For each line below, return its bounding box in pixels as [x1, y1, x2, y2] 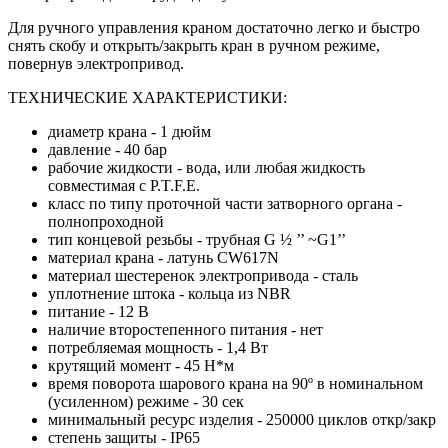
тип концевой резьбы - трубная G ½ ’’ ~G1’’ [48, 230, 346, 248]
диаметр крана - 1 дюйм [48, 122, 211, 140]
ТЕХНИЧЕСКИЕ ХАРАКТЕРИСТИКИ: [8, 88, 287, 106]
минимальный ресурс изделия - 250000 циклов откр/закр [48, 410, 436, 428]
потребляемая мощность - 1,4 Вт [48, 338, 268, 356]
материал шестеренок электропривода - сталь [48, 266, 358, 284]
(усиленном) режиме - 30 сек [48, 392, 244, 410]
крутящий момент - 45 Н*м [48, 356, 234, 374]
